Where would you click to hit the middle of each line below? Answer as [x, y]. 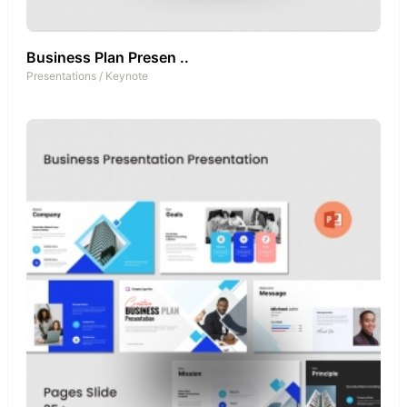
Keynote [127, 75]
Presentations [61, 75]
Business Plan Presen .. [108, 57]
